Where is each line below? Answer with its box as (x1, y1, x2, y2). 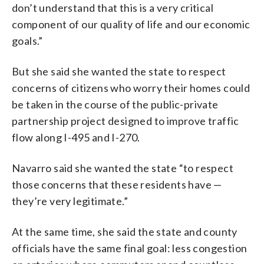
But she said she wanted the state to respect (12, 64, 226, 78)
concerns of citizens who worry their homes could (12, 81, 250, 94)
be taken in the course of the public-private (12, 97, 219, 111)
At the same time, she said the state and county (12, 225, 237, 238)
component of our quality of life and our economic (12, 17, 250, 31)
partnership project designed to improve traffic (12, 114, 239, 127)
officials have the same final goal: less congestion (12, 241, 247, 255)
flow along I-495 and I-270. (12, 130, 140, 144)
